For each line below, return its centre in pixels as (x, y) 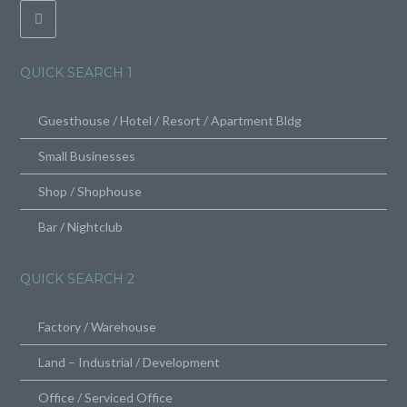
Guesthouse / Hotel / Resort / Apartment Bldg (170, 120)
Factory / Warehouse (98, 326)
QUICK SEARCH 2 (78, 278)
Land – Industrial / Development (129, 362)
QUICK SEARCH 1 (77, 72)
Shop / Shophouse (90, 191)
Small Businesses (87, 155)
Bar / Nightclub (81, 226)
